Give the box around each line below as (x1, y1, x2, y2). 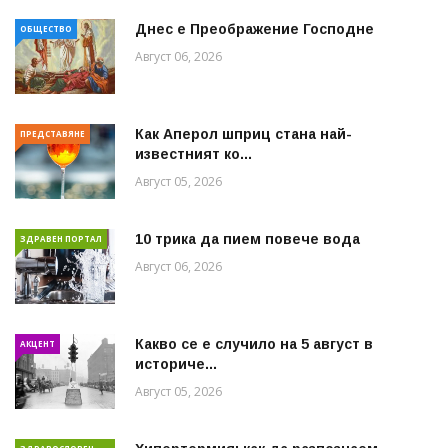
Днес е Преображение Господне (135, 20, 374, 37)
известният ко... (135, 145, 252, 162)
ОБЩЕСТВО (20, 22, 72, 34)
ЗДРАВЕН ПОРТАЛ (20, 232, 102, 244)
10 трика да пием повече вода (135, 230, 360, 247)
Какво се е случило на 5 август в (135, 335, 373, 352)
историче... (135, 355, 217, 372)
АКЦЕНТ (20, 337, 55, 349)
